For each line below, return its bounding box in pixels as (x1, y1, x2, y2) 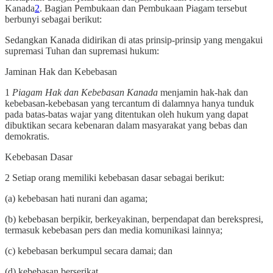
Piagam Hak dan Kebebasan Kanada (12, 87, 158, 98)
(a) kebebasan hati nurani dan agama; (5, 193, 147, 204)
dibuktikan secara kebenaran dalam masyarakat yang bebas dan (5, 120, 247, 131)
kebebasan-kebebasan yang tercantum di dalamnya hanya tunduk (5, 98, 254, 109)
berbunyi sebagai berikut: (5, 14, 102, 25)
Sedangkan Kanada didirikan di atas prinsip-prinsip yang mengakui (5, 35, 263, 46)
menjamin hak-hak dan (158, 87, 248, 98)
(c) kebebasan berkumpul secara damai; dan (5, 246, 172, 257)
